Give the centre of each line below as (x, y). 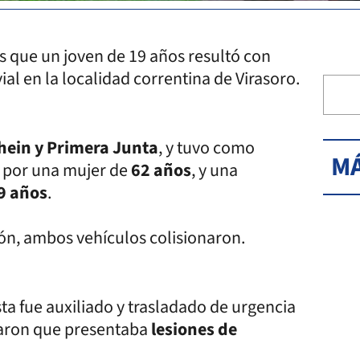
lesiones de (194, 329)
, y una (215, 170)
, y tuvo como (207, 147)
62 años (161, 170)
